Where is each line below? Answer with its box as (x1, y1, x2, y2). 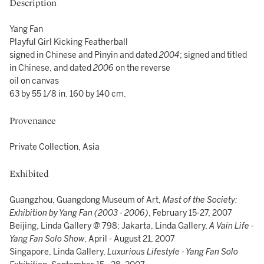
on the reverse (114, 63, 170, 73)
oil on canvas (9, 76, 59, 86)
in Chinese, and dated (9, 63, 93, 73)
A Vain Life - (209, 221, 254, 231)
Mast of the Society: (163, 195, 237, 205)
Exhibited (9, 167, 48, 180)
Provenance (9, 114, 56, 127)
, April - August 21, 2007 (84, 234, 175, 244)
